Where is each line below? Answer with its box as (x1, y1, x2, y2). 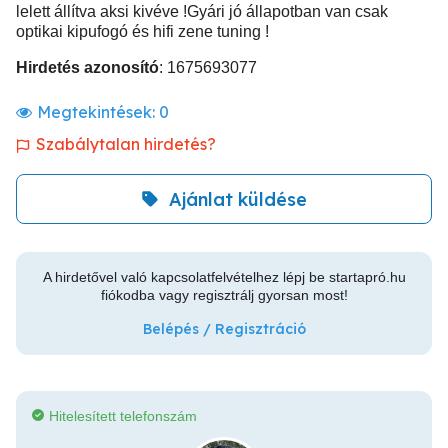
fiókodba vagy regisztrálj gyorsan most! (100, 287, 348, 303)
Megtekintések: (37, 102, 159, 122)
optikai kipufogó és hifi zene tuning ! (16, 23, 269, 40)
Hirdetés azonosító (16, 59, 159, 76)
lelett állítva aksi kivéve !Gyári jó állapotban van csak (16, 3, 388, 20)
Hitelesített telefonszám (49, 408, 197, 424)
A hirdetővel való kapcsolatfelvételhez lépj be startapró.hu (42, 269, 406, 285)
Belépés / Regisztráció (142, 320, 306, 338)
